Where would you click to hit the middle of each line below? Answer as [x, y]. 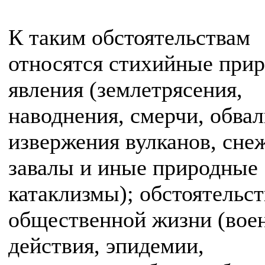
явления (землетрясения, [125, 89]
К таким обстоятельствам [129, 37]
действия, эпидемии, [106, 245]
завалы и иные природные [133, 167]
